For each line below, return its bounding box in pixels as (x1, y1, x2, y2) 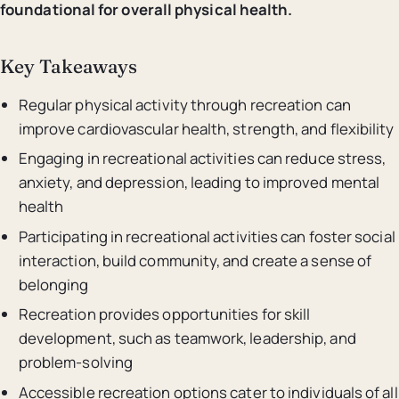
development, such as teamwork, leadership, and (18, 328, 356, 349)
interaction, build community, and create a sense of (18, 249, 372, 271)
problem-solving (18, 352, 134, 373)
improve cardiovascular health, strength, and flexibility (18, 118, 395, 139)
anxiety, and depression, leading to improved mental (18, 172, 380, 193)
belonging (18, 273, 89, 295)
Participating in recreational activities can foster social (18, 225, 395, 247)
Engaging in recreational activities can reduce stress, (18, 148, 387, 169)
